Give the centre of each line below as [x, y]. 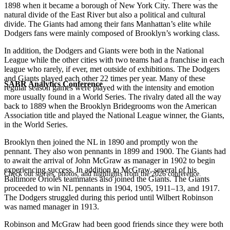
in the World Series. [36, 124]
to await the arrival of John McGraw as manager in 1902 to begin [110, 160]
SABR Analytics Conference [53, 84]
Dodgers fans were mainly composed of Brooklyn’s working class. [112, 33]
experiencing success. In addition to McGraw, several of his [100, 169]
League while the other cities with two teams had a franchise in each [114, 60]
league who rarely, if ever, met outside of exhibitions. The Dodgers [112, 69]
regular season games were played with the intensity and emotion [109, 87]
